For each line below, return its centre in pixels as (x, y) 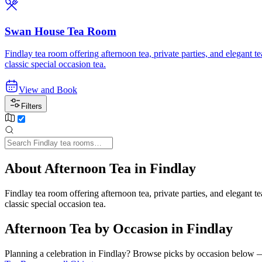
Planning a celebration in (51, 253)
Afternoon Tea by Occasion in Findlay (119, 228)
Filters (32, 106)
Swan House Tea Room (61, 31)
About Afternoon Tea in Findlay (100, 169)
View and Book (48, 90)
